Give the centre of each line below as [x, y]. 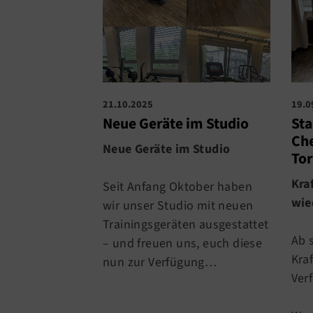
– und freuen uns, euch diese [183, 243]
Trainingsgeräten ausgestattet [186, 224]
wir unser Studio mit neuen [178, 205]
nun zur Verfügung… [160, 262]
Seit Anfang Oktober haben [177, 187]
